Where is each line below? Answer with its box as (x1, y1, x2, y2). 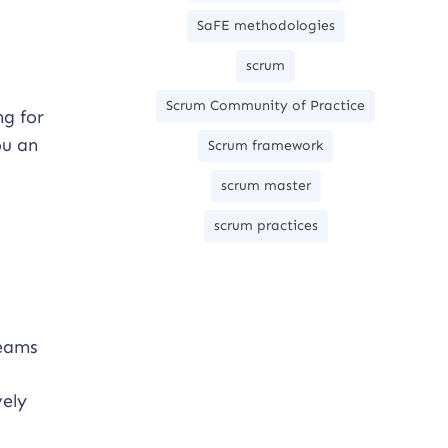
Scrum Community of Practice (166, 97, 366, 115)
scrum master (220, 177, 311, 195)
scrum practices (213, 217, 318, 235)
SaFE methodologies (196, 17, 335, 35)
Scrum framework (208, 137, 324, 155)
